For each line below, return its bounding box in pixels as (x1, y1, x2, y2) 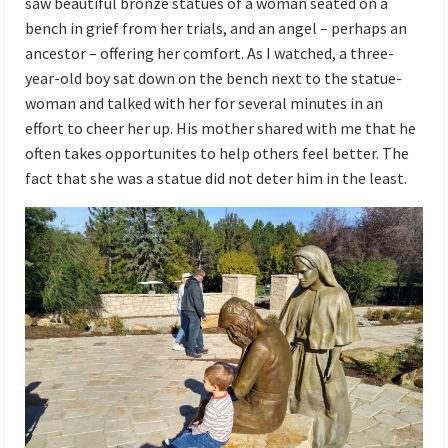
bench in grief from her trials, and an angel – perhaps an (25, 18, 407, 39)
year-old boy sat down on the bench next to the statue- (25, 68, 402, 89)
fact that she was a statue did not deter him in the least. (25, 168, 407, 189)
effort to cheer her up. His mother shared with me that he (25, 118, 416, 139)
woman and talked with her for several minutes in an (25, 93, 383, 114)
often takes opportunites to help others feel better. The (25, 143, 409, 164)
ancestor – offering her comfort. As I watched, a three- (25, 43, 394, 64)
